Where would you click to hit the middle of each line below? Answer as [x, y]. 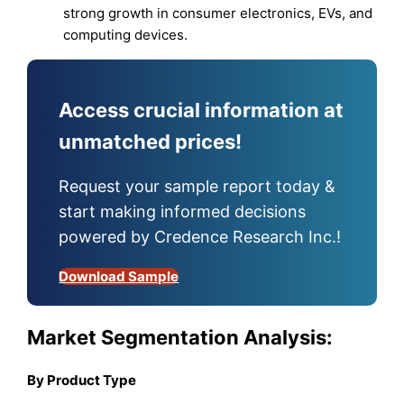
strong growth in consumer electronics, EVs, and [218, 14]
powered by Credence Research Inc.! [200, 236]
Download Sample [119, 276]
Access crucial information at [202, 110]
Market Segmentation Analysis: [180, 338]
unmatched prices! [151, 141]
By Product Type [82, 381]
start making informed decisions [183, 211]
